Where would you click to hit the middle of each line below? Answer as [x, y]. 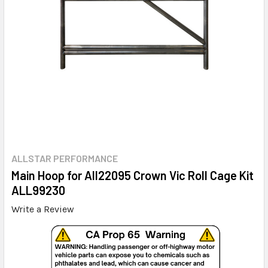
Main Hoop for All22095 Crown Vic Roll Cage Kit [133, 175]
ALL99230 [38, 190]
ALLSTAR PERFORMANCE [65, 158]
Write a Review [43, 209]
